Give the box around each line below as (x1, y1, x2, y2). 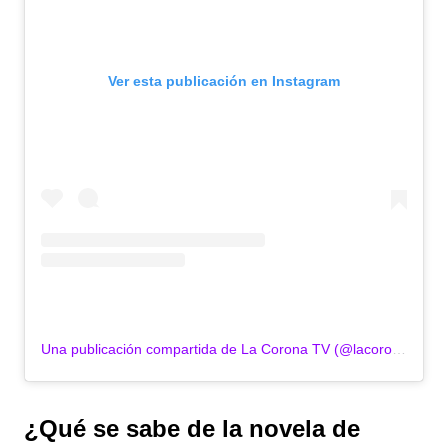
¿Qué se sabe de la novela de (24, 415, 360, 443)
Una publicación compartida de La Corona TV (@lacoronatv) (392, 341, 406, 358)
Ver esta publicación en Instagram (108, 73, 340, 90)
